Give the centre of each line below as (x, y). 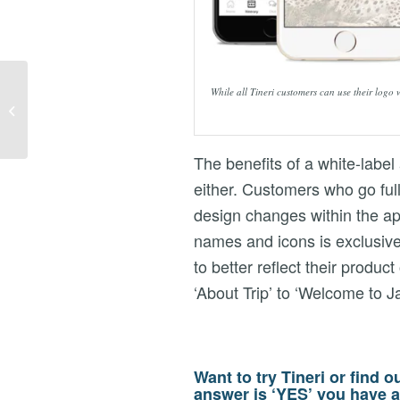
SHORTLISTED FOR (86, 109)
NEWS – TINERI (75, 91)
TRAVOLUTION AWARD (94, 128)
